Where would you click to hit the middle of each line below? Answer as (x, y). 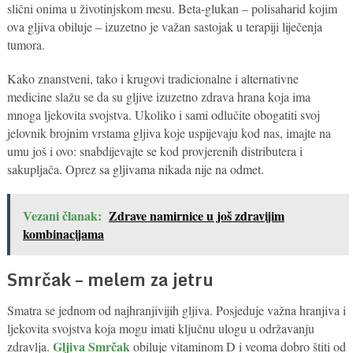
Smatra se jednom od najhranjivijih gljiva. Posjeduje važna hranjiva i (176, 310)
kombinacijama (63, 233)
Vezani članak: (62, 215)
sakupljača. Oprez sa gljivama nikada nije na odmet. (135, 169)
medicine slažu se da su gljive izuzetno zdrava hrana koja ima (158, 96)
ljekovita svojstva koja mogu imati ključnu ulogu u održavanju (160, 328)
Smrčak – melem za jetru (110, 279)
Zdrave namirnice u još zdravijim (196, 215)
